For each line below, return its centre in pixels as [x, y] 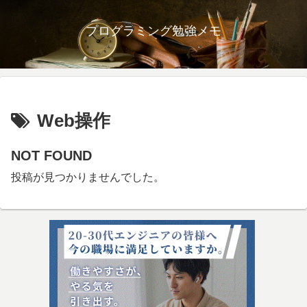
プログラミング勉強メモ [153, 31]
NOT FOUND [51, 156]
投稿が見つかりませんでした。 [88, 177]
